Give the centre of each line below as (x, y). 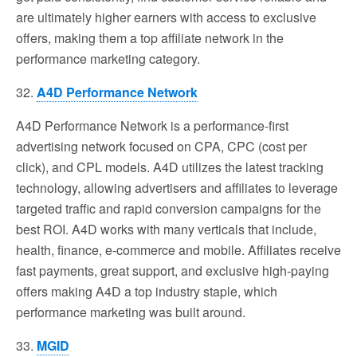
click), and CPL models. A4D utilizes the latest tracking (170, 167)
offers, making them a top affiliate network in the (150, 38)
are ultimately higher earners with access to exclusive (166, 18)
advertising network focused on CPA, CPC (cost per (161, 147)
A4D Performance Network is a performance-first (152, 126)
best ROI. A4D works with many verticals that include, (166, 229)
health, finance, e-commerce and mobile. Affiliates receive (178, 250)
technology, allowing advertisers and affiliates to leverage (177, 188)
